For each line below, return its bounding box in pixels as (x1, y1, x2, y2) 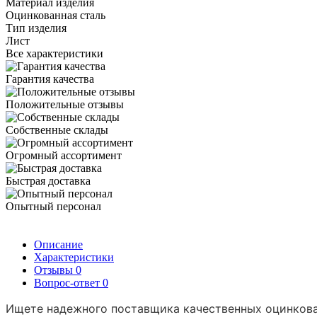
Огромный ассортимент (6, 149, 122, 161)
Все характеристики (6, 47, 103, 59)
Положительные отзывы (6, 98, 124, 110)
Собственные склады (6, 123, 108, 136)
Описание (34, 238, 83, 250)
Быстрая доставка (6, 174, 91, 187)
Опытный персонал (6, 200, 101, 212)
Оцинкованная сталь (6, 8, 105, 21)
